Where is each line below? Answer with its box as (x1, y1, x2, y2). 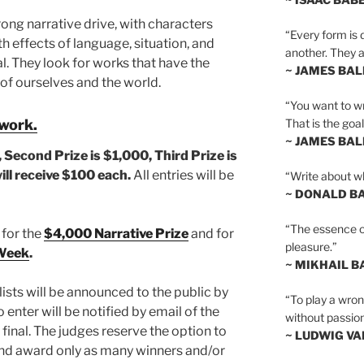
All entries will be (131, 167, 234, 183)
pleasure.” (284, 239, 337, 253)
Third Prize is (154, 147, 237, 163)
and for (191, 225, 234, 241)
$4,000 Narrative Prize (44, 225, 188, 241)
